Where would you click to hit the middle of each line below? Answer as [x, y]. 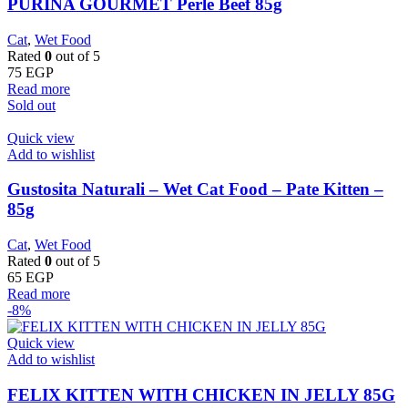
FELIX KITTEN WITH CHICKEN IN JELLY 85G [201, 394]
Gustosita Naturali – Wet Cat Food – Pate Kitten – [195, 189]
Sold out [31, 105]
